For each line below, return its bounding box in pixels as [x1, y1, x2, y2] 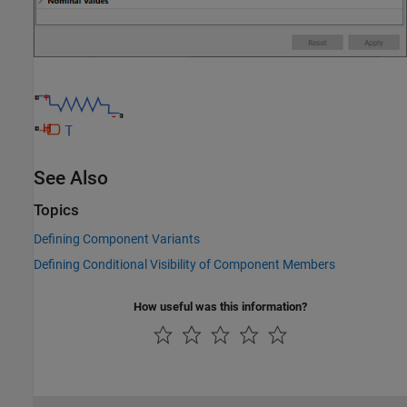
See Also [34, 167, 108, 190]
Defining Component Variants [34, 231, 200, 246]
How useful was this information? [134, 299, 307, 313]
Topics [34, 202, 79, 220]
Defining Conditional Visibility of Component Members [34, 256, 335, 272]
